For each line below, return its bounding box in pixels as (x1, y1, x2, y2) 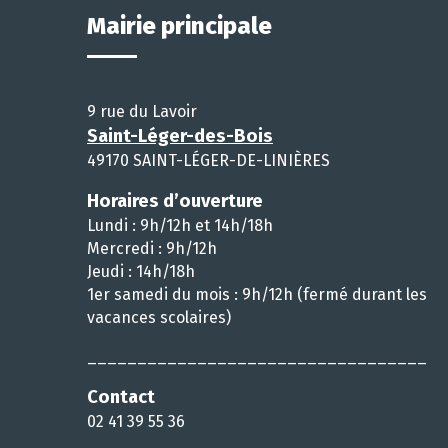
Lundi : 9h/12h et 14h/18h (87, 215, 273, 235)
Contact (87, 385, 155, 408)
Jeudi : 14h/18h (87, 261, 195, 281)
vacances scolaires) (87, 307, 231, 327)
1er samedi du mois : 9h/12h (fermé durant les (87, 284, 427, 304)
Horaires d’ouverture (87, 189, 263, 212)
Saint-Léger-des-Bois (87, 124, 273, 147)
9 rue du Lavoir (87, 101, 197, 121)
